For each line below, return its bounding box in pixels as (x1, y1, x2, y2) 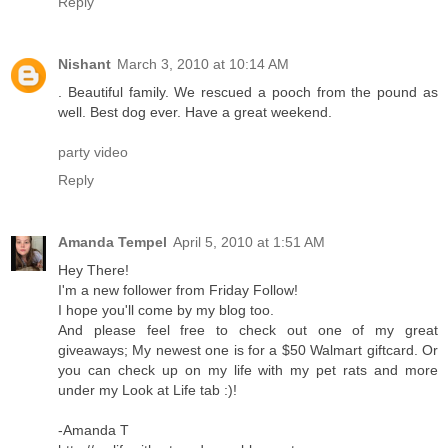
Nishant (58, 55, 111, 72)
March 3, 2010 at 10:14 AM (117, 55, 289, 72)
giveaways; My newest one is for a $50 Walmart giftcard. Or (58, 341, 438, 358)
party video (58, 143, 128, 160)
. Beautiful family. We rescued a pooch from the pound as (58, 83, 438, 100)
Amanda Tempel (58, 233, 167, 250)
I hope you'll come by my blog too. (58, 301, 274, 318)
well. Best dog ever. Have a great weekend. (58, 103, 332, 120)
